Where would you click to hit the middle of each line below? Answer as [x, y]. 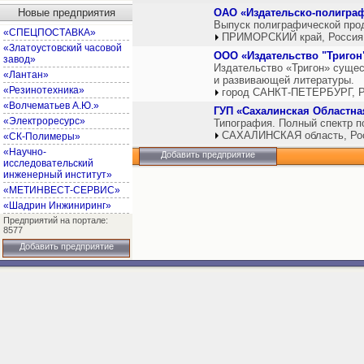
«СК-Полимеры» [42, 136]
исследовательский [48, 163]
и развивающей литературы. [284, 80]
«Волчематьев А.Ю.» [51, 106]
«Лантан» [26, 75]
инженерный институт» [58, 175]
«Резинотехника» [44, 90]
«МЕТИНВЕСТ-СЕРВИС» [62, 190]
